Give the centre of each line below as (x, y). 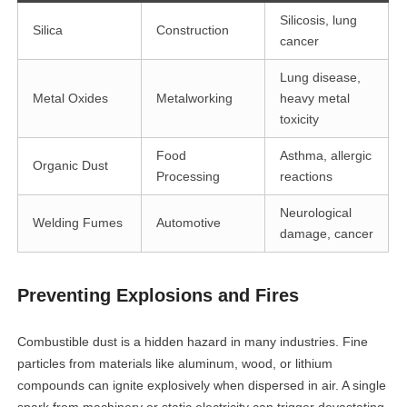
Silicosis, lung (319, 20)
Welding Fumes (78, 223)
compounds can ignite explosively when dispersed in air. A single (202, 385)
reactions (307, 176)
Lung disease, (321, 77)
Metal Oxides (71, 98)
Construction (193, 30)
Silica (48, 30)
